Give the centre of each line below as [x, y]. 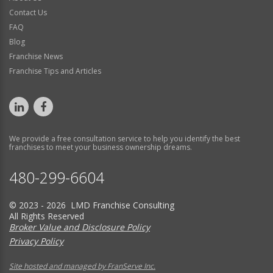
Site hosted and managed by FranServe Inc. [82, 266]
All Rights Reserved [47, 216]
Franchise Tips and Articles [55, 71]
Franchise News [36, 56]
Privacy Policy [36, 241]
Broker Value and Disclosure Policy [80, 227]
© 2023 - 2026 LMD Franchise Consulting [92, 205]
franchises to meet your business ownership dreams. [101, 147]
